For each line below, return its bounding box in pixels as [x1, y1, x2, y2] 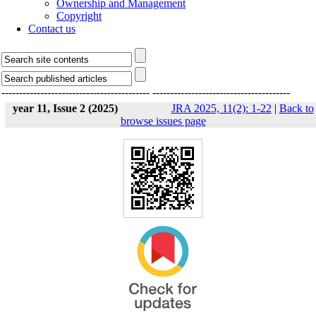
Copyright [56, 10, 102, 22]
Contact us [28, 23, 75, 35]
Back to [279, 102, 314, 114]
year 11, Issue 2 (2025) [12, 102, 118, 114]
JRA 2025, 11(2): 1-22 [171, 102, 272, 114]
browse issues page [120, 115, 206, 127]
